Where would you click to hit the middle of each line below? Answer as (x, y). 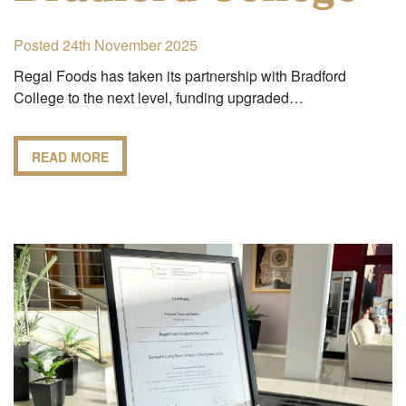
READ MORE (70, 157)
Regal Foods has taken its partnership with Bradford (180, 76)
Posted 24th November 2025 (106, 45)
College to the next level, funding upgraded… (159, 98)
